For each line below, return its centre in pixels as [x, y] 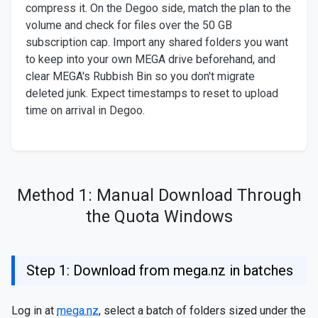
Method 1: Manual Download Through [159, 195]
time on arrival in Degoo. [85, 110]
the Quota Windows [159, 216]
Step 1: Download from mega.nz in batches [160, 270]
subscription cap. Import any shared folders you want [157, 42]
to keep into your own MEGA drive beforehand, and [150, 59]
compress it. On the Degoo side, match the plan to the [158, 8]
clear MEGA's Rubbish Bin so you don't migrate [140, 76]
